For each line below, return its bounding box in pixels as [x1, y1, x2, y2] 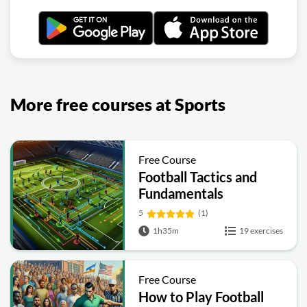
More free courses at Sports [10, 94, 225, 114]
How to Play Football [138, 288, 265, 305]
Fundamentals [138, 185, 224, 201]
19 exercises [239, 225, 283, 236]
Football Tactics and [138, 169, 258, 185]
